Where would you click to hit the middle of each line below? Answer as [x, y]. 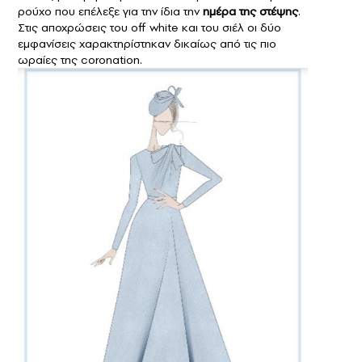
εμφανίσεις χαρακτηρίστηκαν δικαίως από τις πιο [147, 43]
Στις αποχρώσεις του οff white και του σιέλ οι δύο [149, 27]
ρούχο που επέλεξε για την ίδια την [110, 11]
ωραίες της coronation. [80, 59]
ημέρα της [231, 11]
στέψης [279, 11]
